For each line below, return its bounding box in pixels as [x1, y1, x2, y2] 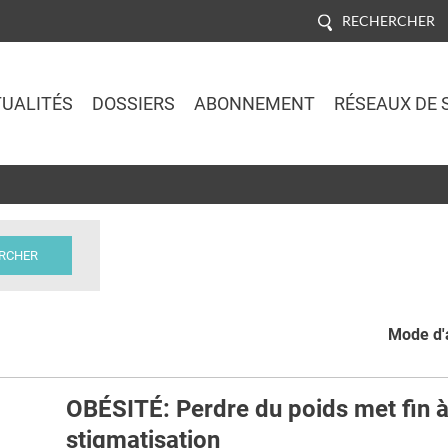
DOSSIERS [91, 93, 175, 114]
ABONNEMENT [193, 93, 315, 114]
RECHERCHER [341, 11, 435, 29]
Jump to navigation [155, 166, 293, 186]
